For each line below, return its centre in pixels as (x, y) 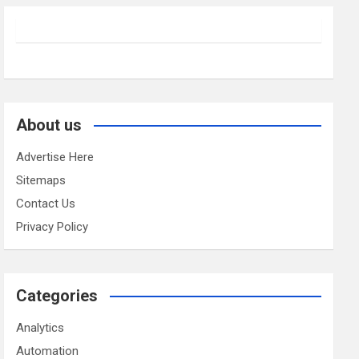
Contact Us (46, 204)
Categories (57, 296)
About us (49, 125)
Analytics (40, 328)
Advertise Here (55, 157)
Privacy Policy (52, 227)
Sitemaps (41, 181)
